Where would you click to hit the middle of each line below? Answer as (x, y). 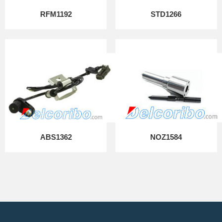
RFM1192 (56, 14)
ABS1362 (56, 137)
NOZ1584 (166, 137)
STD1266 (166, 14)
